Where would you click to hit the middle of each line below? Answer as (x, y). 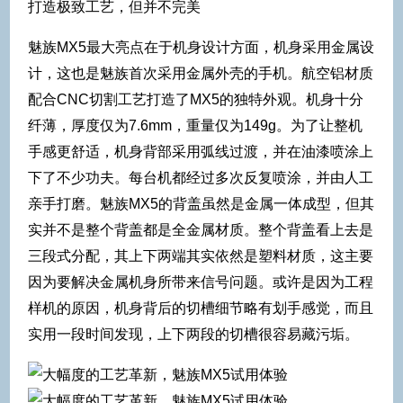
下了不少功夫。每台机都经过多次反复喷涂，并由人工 (201, 177)
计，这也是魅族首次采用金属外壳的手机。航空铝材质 (201, 73)
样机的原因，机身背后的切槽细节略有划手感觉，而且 (201, 308)
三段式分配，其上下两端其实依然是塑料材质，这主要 (201, 255)
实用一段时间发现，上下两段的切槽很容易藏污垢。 (193, 334)
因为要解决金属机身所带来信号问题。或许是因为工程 (201, 282)
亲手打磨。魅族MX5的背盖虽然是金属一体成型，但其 (201, 203)
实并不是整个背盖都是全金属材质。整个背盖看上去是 (201, 229)
